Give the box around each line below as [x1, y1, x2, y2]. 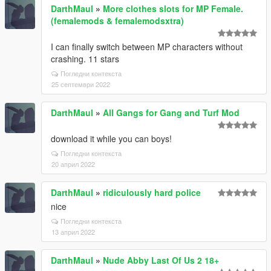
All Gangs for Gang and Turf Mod [103, 106, 240, 119]
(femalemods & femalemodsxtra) [51, 15, 184, 27]
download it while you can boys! [51, 132, 172, 145]
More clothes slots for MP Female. [103, 2, 243, 15]
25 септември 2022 [51, 79, 110, 89]
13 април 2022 [51, 227, 95, 237]
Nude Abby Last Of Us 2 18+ [103, 254, 219, 266]
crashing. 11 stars [51, 53, 119, 65]
